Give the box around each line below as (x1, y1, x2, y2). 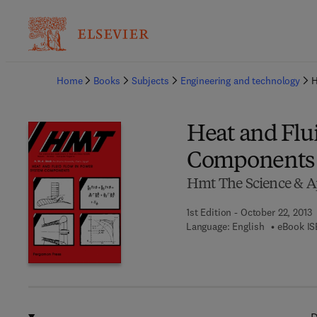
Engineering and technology (180, 74, 301, 87)
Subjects (131, 74, 169, 87)
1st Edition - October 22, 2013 (185, 206, 312, 219)
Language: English (185, 220, 265, 233)
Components (186, 151, 315, 173)
